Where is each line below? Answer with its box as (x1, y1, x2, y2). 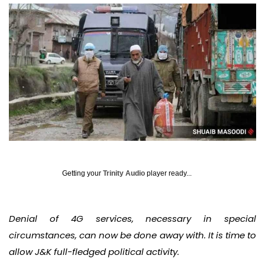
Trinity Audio (103, 169, 145, 178)
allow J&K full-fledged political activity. (9, 245, 179, 258)
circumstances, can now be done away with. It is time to (9, 229, 256, 242)
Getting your (62, 169, 103, 178)
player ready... (145, 169, 192, 178)
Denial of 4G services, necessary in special (9, 212, 256, 225)
